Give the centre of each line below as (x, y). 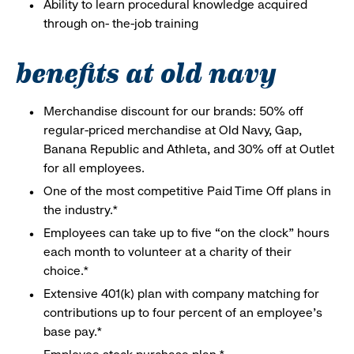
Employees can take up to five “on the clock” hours (186, 232)
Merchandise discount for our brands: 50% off (173, 111)
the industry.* (81, 209)
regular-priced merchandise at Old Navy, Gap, (173, 130)
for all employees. (94, 168)
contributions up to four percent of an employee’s (183, 312)
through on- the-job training (121, 23)
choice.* (66, 270)
